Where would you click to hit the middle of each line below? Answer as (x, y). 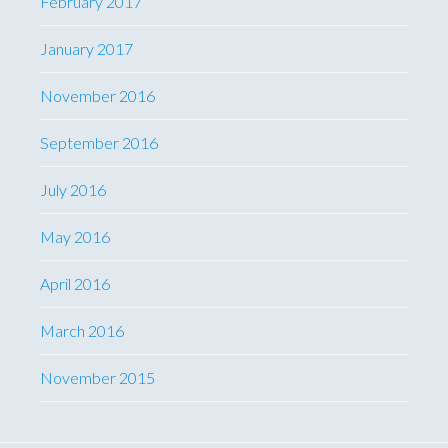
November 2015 (97, 377)
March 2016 (82, 330)
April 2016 (75, 283)
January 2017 (86, 48)
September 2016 (99, 142)
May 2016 (75, 236)
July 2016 (73, 189)
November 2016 (97, 95)
